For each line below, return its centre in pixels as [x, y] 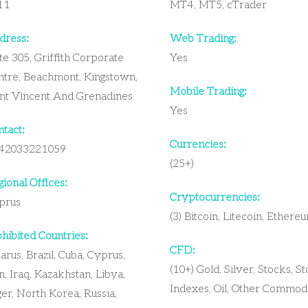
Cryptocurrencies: [214, 198]
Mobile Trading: [208, 92]
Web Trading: [203, 39]
